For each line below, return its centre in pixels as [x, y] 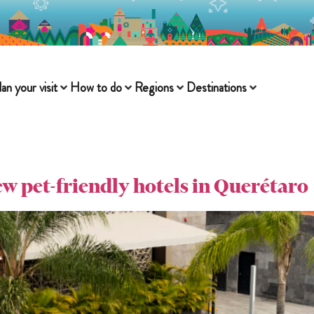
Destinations [216, 87]
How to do [96, 87]
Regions [154, 87]
